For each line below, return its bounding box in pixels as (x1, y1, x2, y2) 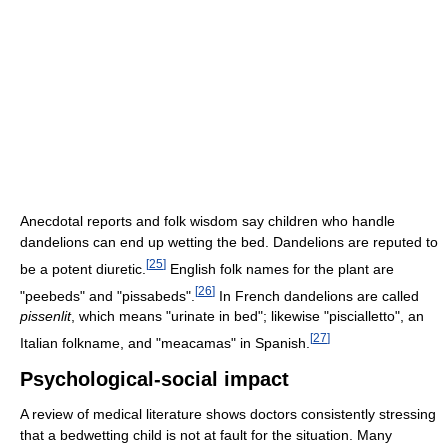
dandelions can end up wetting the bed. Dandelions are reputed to (20, 233, 438, 250)
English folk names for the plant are (166, 260, 394, 277)
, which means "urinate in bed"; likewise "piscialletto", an (71, 308, 424, 325)
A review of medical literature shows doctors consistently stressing (20, 405, 436, 422)
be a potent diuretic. (20, 260, 146, 277)
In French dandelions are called (215, 287, 419, 304)
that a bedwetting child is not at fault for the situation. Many (20, 426, 392, 443)
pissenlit (20, 308, 71, 325)
